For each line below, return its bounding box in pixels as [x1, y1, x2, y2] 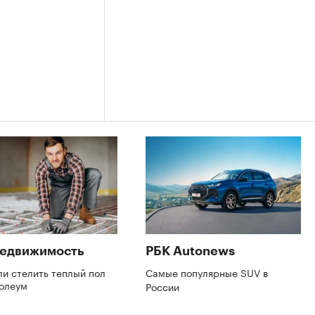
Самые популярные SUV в [146, 264, 268, 280]
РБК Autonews [146, 244, 235, 257]
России [146, 278, 182, 294]
